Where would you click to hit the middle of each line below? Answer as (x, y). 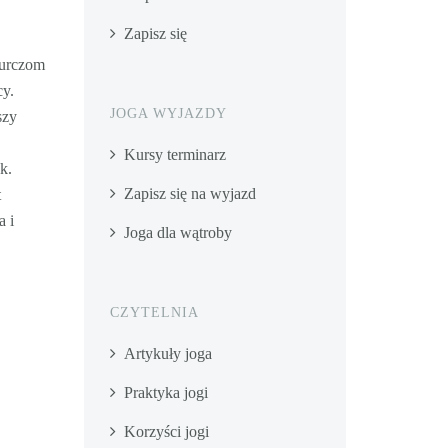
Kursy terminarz (174, 154)
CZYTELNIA (154, 312)
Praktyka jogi (165, 392)
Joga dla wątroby (177, 232)
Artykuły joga (167, 353)
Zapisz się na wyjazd (189, 193)
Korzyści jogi (166, 431)
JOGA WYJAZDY (168, 113)
